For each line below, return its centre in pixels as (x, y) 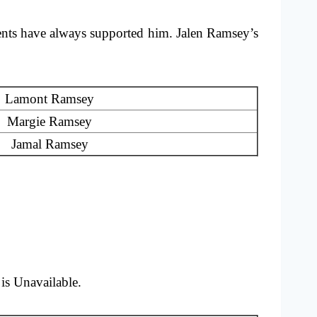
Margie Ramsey (50, 122)
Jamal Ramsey (50, 144)
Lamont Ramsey (50, 99)
